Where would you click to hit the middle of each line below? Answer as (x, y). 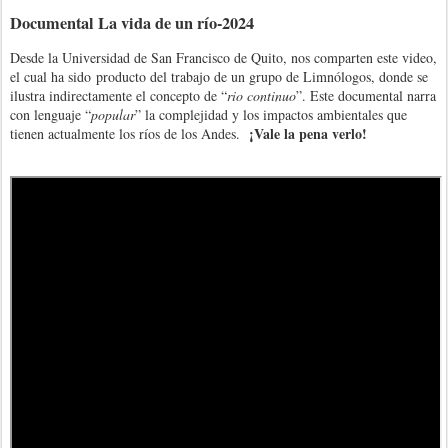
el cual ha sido (53, 77)
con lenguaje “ (50, 115)
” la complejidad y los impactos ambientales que (271, 115)
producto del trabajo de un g (176, 77)
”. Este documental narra (366, 96)
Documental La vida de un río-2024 (132, 23)
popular (113, 115)
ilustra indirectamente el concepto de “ (118, 96)
